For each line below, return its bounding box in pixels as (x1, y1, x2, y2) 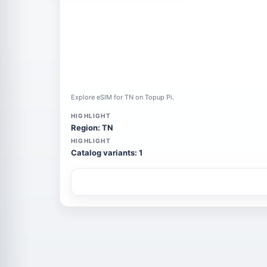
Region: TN (71, 123, 113, 132)
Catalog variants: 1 (71, 148, 142, 157)
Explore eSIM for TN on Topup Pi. (71, 93, 174, 101)
